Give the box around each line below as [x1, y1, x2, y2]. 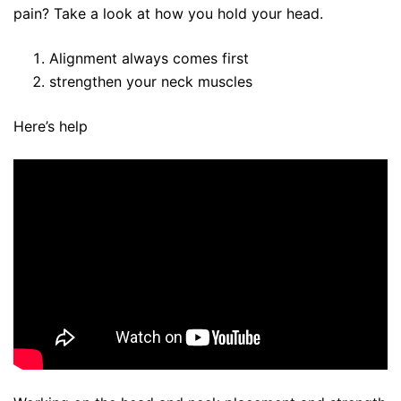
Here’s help [13, 117, 88, 135]
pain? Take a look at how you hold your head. [13, 4, 323, 22]
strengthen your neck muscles [49, 73, 252, 90]
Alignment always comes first [49, 49, 249, 67]
